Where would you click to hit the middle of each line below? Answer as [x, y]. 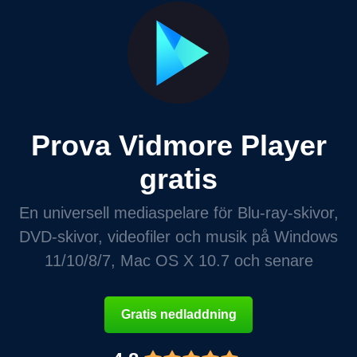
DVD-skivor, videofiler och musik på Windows [178, 237]
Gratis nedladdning [178, 315]
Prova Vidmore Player [178, 146]
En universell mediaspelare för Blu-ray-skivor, [178, 213]
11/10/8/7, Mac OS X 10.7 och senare [178, 261]
